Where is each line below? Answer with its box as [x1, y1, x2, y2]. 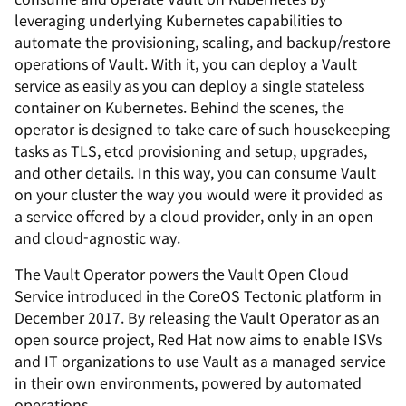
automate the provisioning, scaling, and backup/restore [14, 31, 391, 53]
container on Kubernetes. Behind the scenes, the [14, 96, 344, 118]
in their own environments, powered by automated [14, 372, 362, 393]
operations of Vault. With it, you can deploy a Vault [14, 53, 357, 74]
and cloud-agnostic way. [14, 227, 180, 248]
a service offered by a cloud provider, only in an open [14, 205, 373, 227]
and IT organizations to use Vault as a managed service [14, 350, 386, 372]
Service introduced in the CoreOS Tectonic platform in [14, 285, 382, 306]
